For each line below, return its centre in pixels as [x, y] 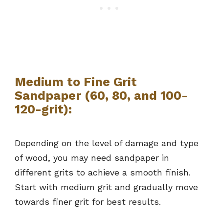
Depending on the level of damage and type [107, 143]
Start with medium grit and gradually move [106, 187]
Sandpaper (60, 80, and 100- [101, 95]
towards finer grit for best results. [88, 201]
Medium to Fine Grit [76, 82]
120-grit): [43, 109]
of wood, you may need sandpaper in [92, 157]
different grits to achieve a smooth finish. [103, 172]
